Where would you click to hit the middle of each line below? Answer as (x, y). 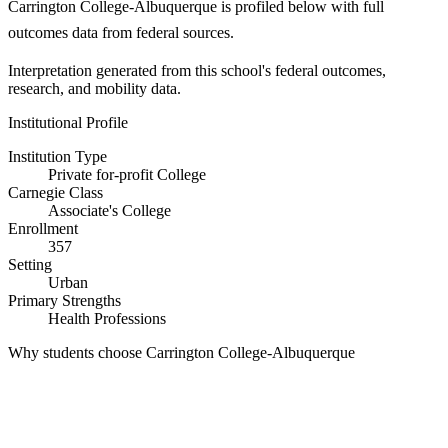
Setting (30, 265)
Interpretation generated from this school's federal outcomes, (197, 71)
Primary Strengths (64, 301)
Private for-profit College (127, 175)
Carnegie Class (55, 193)
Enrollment (43, 229)
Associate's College (109, 211)
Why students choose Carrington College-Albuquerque (181, 353)
